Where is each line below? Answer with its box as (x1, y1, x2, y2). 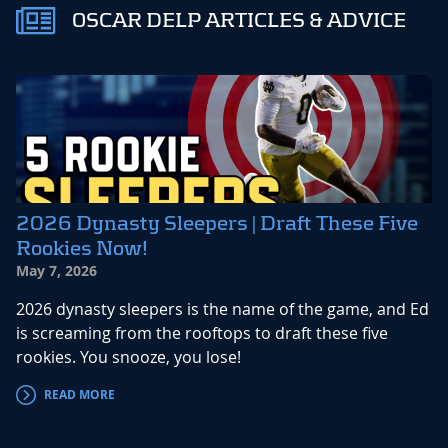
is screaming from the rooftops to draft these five (16, 322, 388, 345)
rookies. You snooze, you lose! (16, 346, 241, 369)
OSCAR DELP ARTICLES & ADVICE (72, 9, 406, 32)
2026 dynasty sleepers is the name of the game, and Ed (16, 298, 429, 321)
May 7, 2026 (16, 261, 97, 281)
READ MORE (44, 386, 115, 404)
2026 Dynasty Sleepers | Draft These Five (16, 212, 418, 235)
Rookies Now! (16, 237, 148, 260)
